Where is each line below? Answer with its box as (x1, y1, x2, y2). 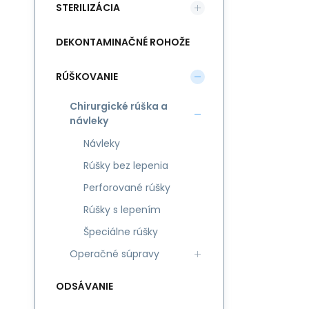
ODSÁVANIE (56, 279, 113, 293)
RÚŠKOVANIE (56, 69, 118, 83)
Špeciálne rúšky (83, 225, 158, 239)
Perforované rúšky (83, 181, 170, 195)
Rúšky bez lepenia (83, 159, 168, 172)
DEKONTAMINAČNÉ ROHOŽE (56, 34, 190, 49)
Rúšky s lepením (83, 203, 161, 217)
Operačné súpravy (70, 247, 159, 261)
